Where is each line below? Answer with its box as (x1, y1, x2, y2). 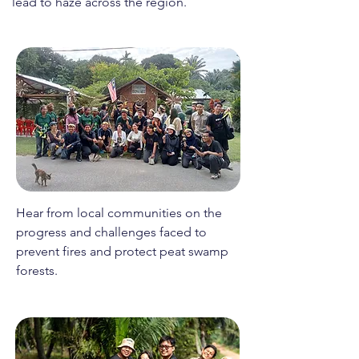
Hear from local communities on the (16, 205, 222, 220)
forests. (16, 263, 58, 278)
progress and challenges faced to (16, 224, 207, 240)
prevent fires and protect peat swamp (16, 244, 228, 259)
